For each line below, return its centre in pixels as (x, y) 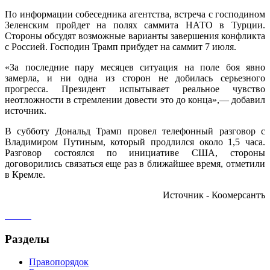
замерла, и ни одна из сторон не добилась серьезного (135, 78)
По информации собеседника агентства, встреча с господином (135, 14)
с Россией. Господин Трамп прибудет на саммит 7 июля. (121, 46)
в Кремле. (25, 174)
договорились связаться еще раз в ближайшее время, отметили (135, 163)
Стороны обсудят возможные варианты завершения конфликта (135, 36)
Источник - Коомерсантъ (214, 195)
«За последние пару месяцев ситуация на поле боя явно (135, 67)
